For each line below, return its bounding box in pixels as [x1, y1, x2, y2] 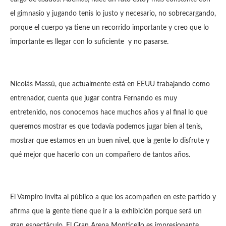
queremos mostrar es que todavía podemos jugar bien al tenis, [10, 123, 202, 130]
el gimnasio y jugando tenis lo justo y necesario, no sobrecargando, [10, 10, 216, 17]
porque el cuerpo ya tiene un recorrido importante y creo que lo [10, 24, 209, 31]
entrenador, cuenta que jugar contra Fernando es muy [10, 95, 177, 102]
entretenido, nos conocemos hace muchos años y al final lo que [10, 109, 207, 116]
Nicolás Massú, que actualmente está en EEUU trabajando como [10, 81, 210, 88]
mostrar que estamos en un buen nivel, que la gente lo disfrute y [10, 137, 209, 144]
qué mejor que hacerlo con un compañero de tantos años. [10, 151, 190, 158]
